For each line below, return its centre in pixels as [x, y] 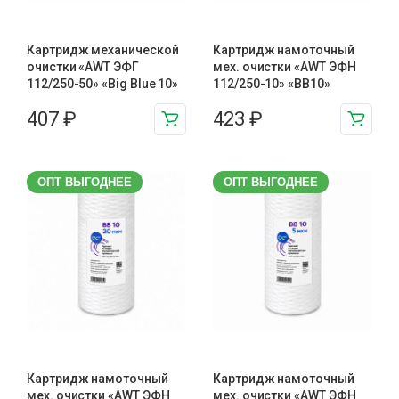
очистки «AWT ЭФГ [83, 66]
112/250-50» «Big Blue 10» [103, 83]
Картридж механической [103, 49]
